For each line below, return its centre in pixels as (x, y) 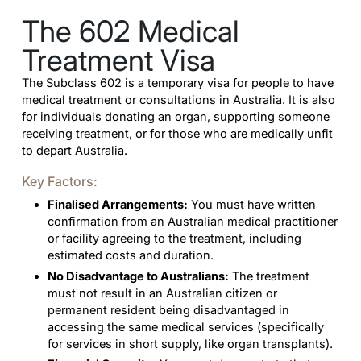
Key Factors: (59, 182)
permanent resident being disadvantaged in (168, 310)
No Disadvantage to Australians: (138, 276)
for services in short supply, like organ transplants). (190, 344)
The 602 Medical (130, 32)
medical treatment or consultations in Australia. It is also (178, 100)
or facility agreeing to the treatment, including (174, 239)
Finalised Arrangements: (117, 205)
